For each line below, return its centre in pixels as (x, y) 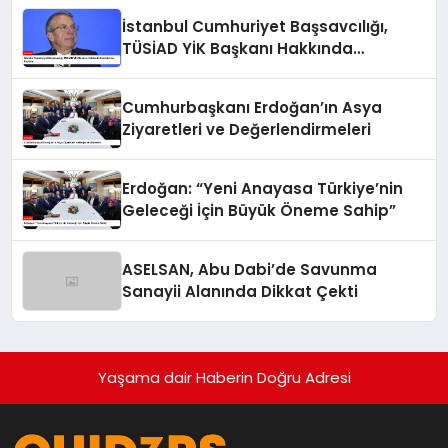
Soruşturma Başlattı (202, 71)
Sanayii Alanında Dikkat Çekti (240, 292)
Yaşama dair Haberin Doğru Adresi (224, 378)
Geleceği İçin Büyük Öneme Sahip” (259, 211)
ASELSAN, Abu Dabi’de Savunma (250, 270)
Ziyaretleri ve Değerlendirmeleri (247, 130)
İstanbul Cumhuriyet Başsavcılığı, (255, 27)
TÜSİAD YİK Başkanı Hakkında (238, 49)
